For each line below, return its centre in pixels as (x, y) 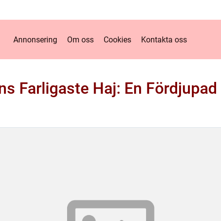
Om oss (80, 39)
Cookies (117, 39)
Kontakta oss (164, 39)
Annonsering (35, 39)
